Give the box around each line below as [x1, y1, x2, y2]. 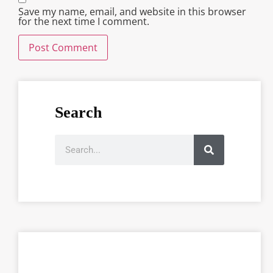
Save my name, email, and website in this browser [18, 4, 246, 18]
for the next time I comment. [18, 14, 149, 28]
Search [55, 104, 102, 122]
